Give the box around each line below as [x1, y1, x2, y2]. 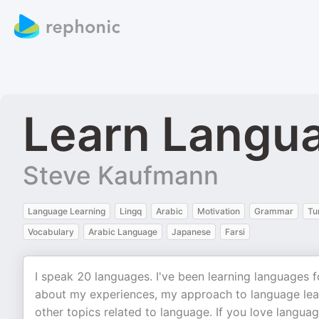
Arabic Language [88, 226, 157, 237]
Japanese [172, 226, 211, 237]
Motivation [197, 206, 240, 216]
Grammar [254, 206, 293, 216]
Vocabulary [28, 226, 74, 237]
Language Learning [28, 206, 105, 216]
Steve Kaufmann [23, 160, 219, 190]
